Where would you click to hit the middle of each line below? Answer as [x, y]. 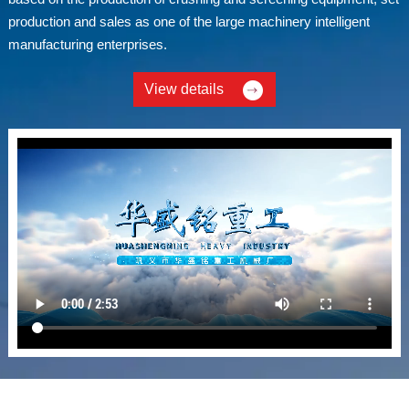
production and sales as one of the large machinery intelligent [189, 21]
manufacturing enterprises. [87, 44]
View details [184, 89]
